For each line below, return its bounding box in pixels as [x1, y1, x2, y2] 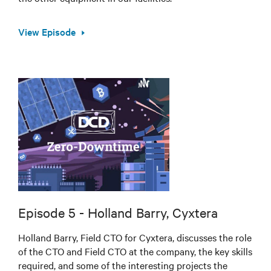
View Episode [18, 24, 76, 38]
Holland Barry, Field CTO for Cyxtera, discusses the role [18, 230, 252, 244]
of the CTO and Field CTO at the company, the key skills [18, 244, 252, 258]
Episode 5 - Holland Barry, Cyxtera [18, 203, 218, 221]
